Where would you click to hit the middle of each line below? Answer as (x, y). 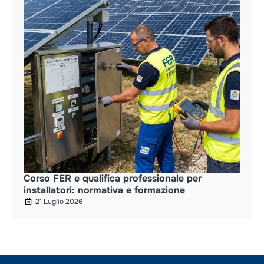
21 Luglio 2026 (59, 201)
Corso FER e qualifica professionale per (113, 178)
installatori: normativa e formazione (104, 190)
